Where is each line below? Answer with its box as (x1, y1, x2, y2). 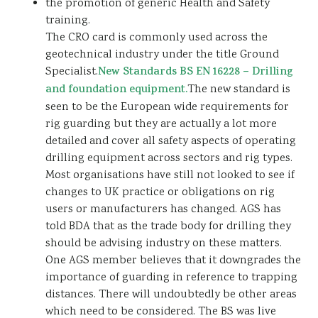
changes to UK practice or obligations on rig (45, 185, 275, 201)
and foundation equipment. (45, 82, 187, 99)
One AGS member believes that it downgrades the (45, 253, 301, 269)
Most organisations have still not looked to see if (45, 168, 295, 184)
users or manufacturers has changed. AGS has (45, 202, 281, 218)
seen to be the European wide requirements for (45, 99, 289, 116)
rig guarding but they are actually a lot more (45, 116, 277, 133)
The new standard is (187, 82, 290, 98)
